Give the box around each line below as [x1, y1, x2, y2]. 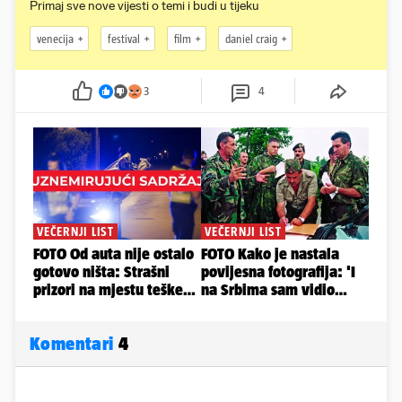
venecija [37, 31, 74, 46]
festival [108, 31, 140, 46]
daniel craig [225, 31, 277, 46]
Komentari [30, 333, 118, 354]
